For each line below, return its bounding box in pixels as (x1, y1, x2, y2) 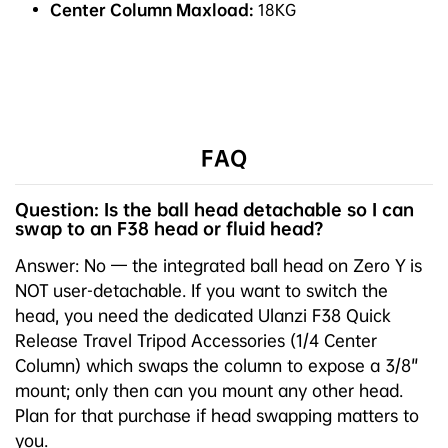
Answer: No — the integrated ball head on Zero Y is (15, 254, 422, 276)
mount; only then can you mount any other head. (15, 379, 403, 401)
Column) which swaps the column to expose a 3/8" (15, 354, 419, 376)
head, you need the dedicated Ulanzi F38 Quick (15, 304, 391, 326)
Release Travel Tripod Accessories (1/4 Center (15, 329, 377, 351)
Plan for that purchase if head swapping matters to (15, 404, 419, 426)
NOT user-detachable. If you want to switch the (15, 279, 388, 301)
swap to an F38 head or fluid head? (15, 217, 323, 239)
